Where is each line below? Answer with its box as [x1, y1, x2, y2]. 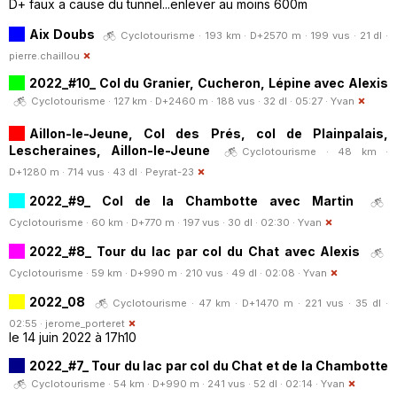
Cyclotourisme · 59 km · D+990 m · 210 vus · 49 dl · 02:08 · [9, 266, 303, 279]
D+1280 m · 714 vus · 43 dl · [9, 165, 145, 178]
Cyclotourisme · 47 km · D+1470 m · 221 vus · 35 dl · [113, 296, 388, 309]
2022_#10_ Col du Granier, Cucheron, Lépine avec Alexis [29, 74, 388, 90]
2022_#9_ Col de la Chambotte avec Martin [29, 192, 354, 208]
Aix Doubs [29, 26, 95, 42]
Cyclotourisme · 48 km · [242, 144, 388, 158]
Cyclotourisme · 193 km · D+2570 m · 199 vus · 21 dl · [121, 28, 389, 42]
